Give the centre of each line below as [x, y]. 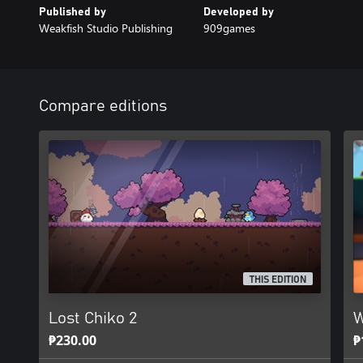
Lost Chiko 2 [93, 318]
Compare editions [103, 106]
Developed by [238, 12]
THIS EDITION [278, 280]
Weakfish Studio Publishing [106, 28]
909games [229, 28]
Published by [73, 12]
